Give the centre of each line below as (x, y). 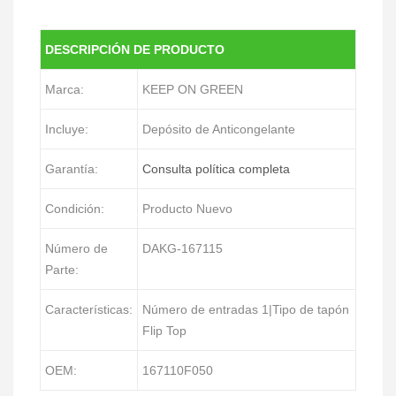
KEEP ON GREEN (193, 89)
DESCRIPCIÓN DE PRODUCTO (135, 49)
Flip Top (164, 330)
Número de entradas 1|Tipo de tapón (246, 309)
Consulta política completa (216, 168)
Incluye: (67, 129)
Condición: (75, 208)
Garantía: (72, 168)
